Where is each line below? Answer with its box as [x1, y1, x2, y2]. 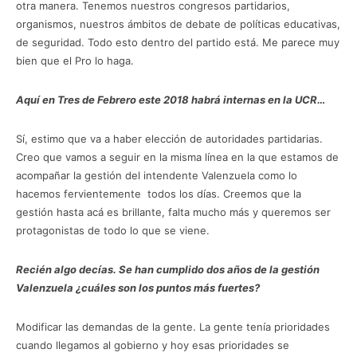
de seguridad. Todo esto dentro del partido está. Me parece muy [16, 35, 339, 49]
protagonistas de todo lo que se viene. [16, 223, 210, 237]
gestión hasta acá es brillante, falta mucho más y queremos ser [16, 205, 331, 218]
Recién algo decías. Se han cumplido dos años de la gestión [16, 262, 320, 276]
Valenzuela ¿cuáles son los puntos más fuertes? [16, 280, 260, 294]
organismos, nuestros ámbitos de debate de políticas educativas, [16, 17, 340, 30]
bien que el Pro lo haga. [16, 53, 134, 67]
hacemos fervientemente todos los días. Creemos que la [16, 186, 301, 200]
